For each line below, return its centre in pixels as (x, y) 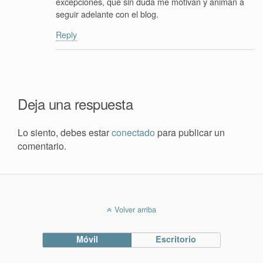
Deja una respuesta (75, 104)
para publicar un (190, 133)
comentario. (42, 146)
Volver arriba (135, 210)
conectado (133, 133)
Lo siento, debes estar (65, 133)
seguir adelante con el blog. (107, 14)
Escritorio (176, 239)
